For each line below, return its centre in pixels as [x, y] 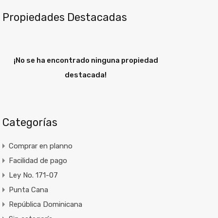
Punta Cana [28, 190]
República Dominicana [45, 204]
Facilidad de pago [38, 161]
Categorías [30, 122]
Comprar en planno [40, 146]
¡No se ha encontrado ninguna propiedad [86, 60]
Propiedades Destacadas [64, 17]
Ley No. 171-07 [33, 175]
